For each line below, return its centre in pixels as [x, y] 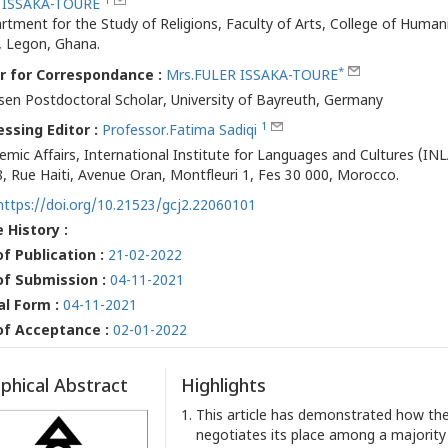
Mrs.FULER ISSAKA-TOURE [251, 76]
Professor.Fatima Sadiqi [181, 132]
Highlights [224, 388]
